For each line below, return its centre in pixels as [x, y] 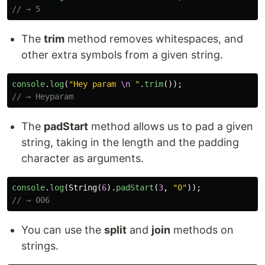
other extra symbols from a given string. [122, 55]
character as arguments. [83, 158]
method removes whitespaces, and [154, 39]
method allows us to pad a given [171, 126]
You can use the [63, 230]
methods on [202, 230]
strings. [40, 246]
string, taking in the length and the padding [130, 142]
